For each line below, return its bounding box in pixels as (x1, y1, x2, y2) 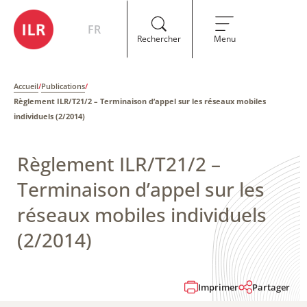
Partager (252, 281, 290, 293)
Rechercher (136, 32, 181, 45)
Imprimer (198, 281, 238, 293)
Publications (41, 81, 85, 91)
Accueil (14, 81, 38, 91)
